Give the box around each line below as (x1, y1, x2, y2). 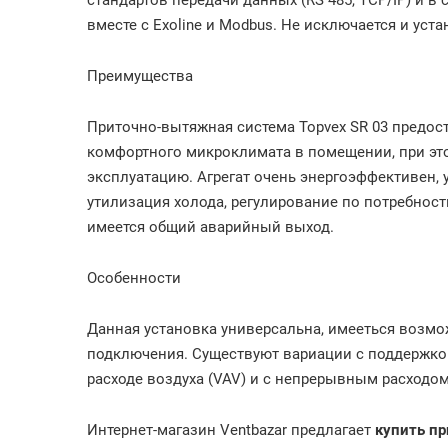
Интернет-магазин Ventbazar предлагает (87, 421, 375, 439)
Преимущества (87, 67, 193, 85)
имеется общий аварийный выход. (87, 218, 334, 236)
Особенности (87, 269, 181, 287)
